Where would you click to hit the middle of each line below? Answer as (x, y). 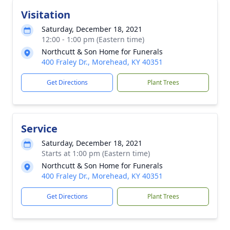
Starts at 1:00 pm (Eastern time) (96, 153)
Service (39, 129)
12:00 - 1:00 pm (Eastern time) (93, 39)
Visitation (46, 15)
